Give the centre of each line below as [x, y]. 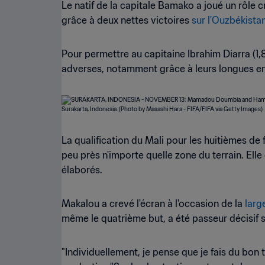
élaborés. [82, 170]
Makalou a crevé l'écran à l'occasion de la [153, 203]
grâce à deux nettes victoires [127, 20]
